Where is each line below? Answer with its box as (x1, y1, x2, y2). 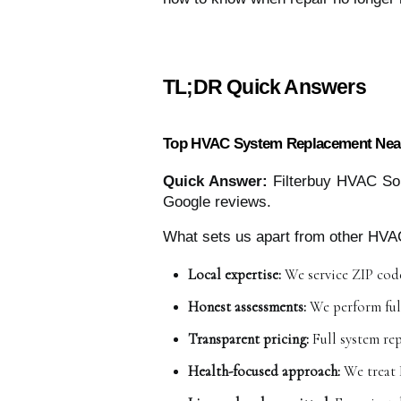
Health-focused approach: (188, 362, 340, 380)
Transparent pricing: (188, 329, 309, 348)
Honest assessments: (188, 297, 306, 316)
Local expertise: (188, 265, 281, 284)
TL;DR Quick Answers (163, 74, 366, 98)
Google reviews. (163, 192, 271, 210)
